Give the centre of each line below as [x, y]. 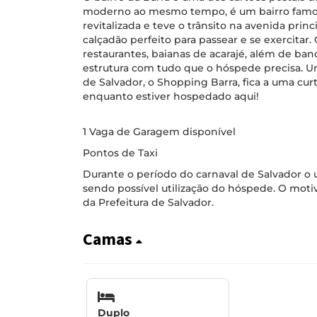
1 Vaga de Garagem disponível [159, 131]
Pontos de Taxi [120, 152]
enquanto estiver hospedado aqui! [171, 96]
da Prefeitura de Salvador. [148, 202]
